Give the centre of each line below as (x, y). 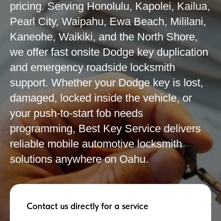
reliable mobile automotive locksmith (96, 144)
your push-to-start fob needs (76, 113)
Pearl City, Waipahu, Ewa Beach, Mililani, (108, 21)
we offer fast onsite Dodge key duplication (109, 52)
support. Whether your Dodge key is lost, (107, 83)
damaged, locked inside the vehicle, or (101, 98)
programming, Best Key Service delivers (105, 129)
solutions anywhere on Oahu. (79, 159)
